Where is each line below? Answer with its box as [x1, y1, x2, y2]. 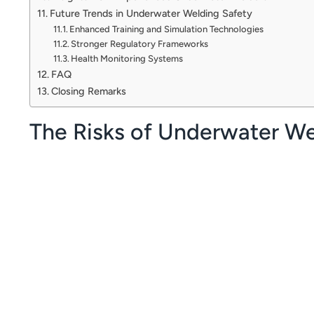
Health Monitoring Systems [71, 53, 184, 64]
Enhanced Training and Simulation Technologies [69, 23, 264, 34]
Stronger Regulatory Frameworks [71, 38, 209, 49]
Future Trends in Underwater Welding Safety [49, 6, 252, 20]
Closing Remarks [50, 84, 126, 97]
